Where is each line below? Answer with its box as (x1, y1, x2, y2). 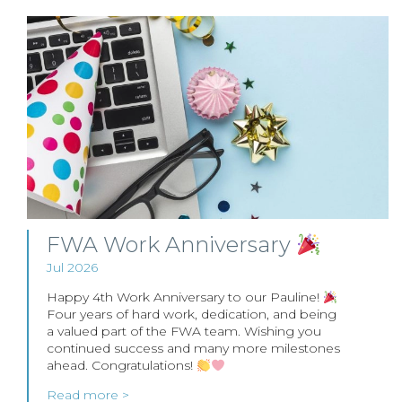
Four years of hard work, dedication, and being (47, 306, 336, 323)
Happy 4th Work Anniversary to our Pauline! (47, 289, 323, 306)
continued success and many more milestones (47, 340, 340, 357)
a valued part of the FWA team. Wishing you (47, 323, 321, 340)
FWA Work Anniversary (47, 232, 296, 258)
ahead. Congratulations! (47, 357, 197, 374)
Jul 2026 (47, 259, 98, 276)
